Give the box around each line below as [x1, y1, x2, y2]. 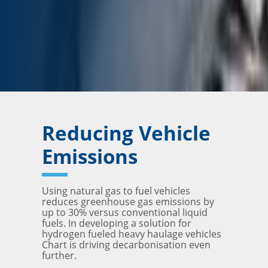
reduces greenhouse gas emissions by [42, 194, 214, 208]
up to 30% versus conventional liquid [42, 205, 208, 219]
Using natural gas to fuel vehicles [42, 184, 190, 197]
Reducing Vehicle [42, 119, 211, 147]
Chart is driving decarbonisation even [42, 237, 211, 251]
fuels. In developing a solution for [42, 216, 191, 230]
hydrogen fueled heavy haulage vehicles [42, 227, 221, 240]
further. [42, 248, 77, 262]
